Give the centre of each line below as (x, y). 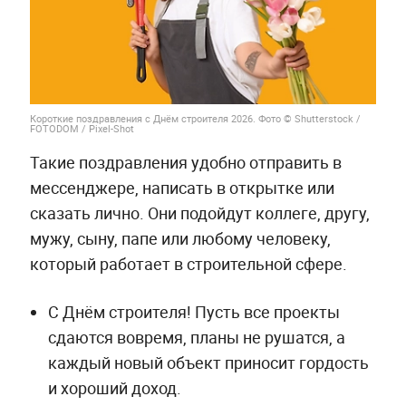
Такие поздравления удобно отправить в (185, 162)
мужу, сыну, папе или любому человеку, (180, 238)
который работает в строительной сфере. (188, 263)
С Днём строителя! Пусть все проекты (193, 311)
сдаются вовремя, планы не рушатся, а (196, 337)
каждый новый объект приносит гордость (208, 362)
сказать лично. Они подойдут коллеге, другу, (199, 213)
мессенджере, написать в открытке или (182, 187)
